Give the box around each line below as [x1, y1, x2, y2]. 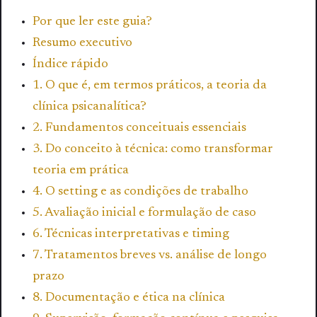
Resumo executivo [33, 37, 132, 50]
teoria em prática [33, 164, 129, 178]
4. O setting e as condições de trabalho [33, 185, 248, 199]
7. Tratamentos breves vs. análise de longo [33, 249, 267, 263]
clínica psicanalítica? [33, 100, 146, 114]
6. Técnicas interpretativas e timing [33, 228, 229, 241]
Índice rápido [33, 58, 108, 71]
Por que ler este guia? [33, 16, 152, 29]
